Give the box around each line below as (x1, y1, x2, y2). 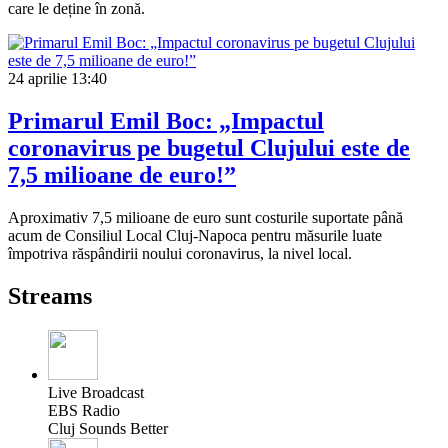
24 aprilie (8, 70, 67, 88)
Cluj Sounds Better (48, 419, 168, 437)
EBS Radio (48, 401, 120, 419)
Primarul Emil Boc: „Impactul (8, 108, 324, 134)
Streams (8, 282, 92, 309)
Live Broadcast (48, 383, 144, 401)
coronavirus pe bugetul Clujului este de (8, 135, 410, 161)
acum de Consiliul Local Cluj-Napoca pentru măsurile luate (8, 226, 382, 244)
